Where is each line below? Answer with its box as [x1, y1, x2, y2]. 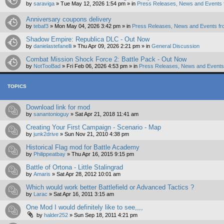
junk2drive [33, 131, 58, 137]
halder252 [44, 212, 68, 218]
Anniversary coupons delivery [26, 15, 111, 23]
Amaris [33, 171, 50, 177]
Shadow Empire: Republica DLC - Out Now [26, 35, 149, 43]
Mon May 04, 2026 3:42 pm [54, 23, 120, 29]
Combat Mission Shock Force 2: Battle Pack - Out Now [26, 55, 186, 63]
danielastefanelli [33, 43, 71, 49]
